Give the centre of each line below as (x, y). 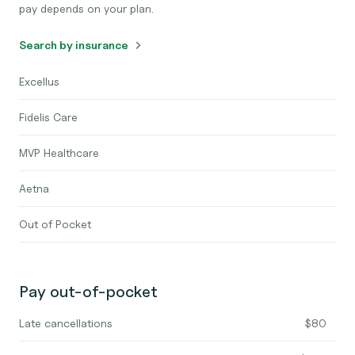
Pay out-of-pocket (88, 292)
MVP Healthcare (59, 153)
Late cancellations (66, 323)
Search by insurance (74, 45)
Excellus (39, 81)
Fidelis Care (48, 117)
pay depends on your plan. (86, 8)
